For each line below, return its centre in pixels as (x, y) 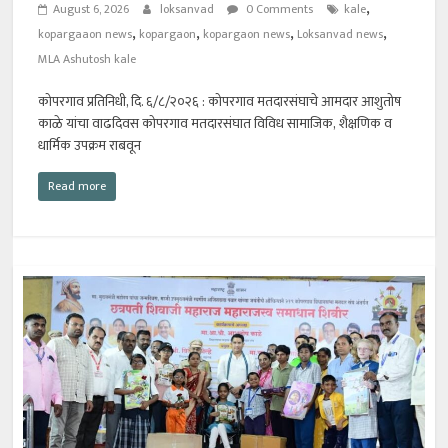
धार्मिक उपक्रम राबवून (90, 146)
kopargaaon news (85, 34)
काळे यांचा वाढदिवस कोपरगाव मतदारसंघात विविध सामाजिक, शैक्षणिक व (215, 124)
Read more (77, 186)
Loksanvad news (340, 34)
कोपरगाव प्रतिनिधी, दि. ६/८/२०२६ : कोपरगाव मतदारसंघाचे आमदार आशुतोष (220, 102)
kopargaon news (247, 34)
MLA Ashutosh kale (87, 59)
